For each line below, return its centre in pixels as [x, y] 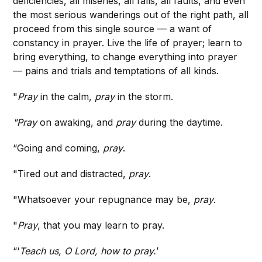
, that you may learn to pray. [101, 225]
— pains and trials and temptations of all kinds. [116, 71]
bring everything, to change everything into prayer [125, 57]
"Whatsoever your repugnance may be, [104, 200]
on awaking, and [77, 123]
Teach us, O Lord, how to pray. [88, 251]
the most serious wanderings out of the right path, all [131, 15]
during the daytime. [181, 123]
